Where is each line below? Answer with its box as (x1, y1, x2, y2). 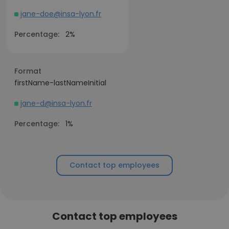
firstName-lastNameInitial (14, 78, 106, 88)
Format (14, 66, 41, 76)
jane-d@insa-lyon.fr (20, 98, 92, 108)
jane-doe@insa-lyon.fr (20, 9, 101, 19)
